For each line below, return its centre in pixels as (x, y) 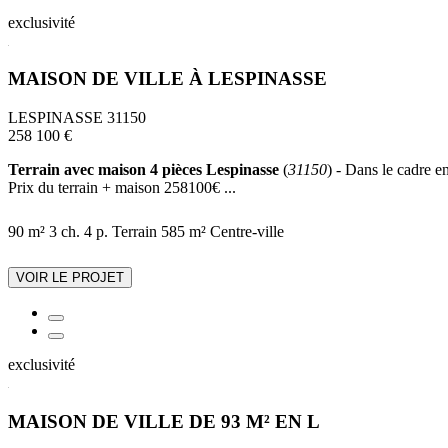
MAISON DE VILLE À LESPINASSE (167, 79)
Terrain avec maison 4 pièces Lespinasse (143, 170)
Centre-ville (247, 232)
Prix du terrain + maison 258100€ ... (122, 188)
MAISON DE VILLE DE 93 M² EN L (164, 421)
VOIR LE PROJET (70, 278)
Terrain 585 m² (159, 232)
